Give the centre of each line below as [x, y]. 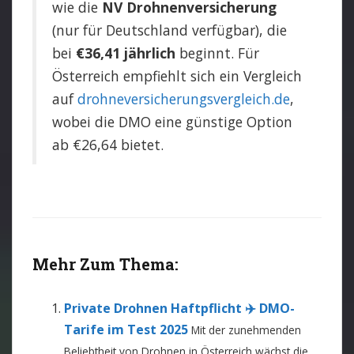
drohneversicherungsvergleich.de [184, 99]
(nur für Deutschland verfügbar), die [169, 30]
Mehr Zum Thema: [105, 264]
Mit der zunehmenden [246, 330]
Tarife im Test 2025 [126, 330]
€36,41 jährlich [126, 53]
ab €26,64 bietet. [108, 145]
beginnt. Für [217, 53]
